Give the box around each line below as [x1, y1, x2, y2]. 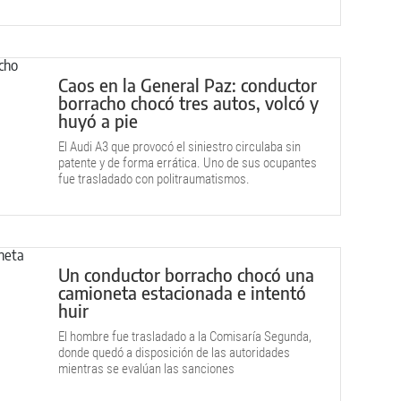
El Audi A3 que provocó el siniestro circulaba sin [58, 139, 301, 155]
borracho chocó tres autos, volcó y [58, 91, 319, 114]
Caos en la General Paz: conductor [58, 73, 317, 96]
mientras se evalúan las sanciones [58, 361, 235, 377]
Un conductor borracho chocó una [58, 263, 314, 286]
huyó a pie [58, 109, 138, 132]
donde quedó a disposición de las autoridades [58, 345, 290, 361]
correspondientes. [58, 377, 152, 393]
